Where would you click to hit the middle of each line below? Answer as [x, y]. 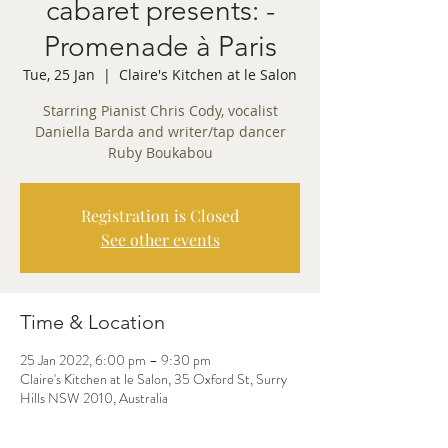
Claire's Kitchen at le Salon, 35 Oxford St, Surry [153, 379]
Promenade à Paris [160, 46]
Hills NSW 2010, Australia [94, 398]
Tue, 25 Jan [59, 74]
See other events [160, 239]
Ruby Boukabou [160, 152]
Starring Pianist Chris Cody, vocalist [160, 110]
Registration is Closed [160, 215]
